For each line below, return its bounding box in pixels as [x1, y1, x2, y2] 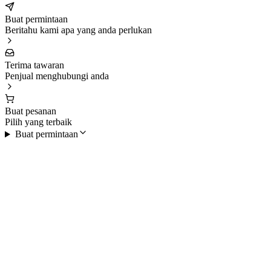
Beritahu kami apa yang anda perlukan [5, 25, 152, 36]
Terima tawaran [5, 60, 64, 71]
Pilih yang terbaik [5, 117, 72, 128]
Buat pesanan [5, 106, 56, 117]
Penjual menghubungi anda [5, 71, 109, 82]
